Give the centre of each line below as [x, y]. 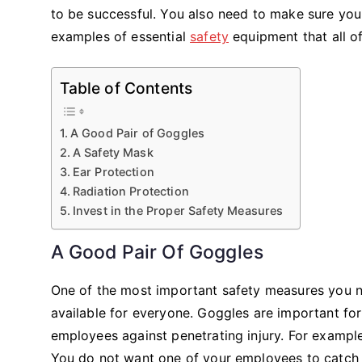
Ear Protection [113, 171]
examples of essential [120, 36]
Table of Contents [126, 88]
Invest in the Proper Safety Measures [178, 210]
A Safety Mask [113, 152]
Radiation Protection [130, 191]
